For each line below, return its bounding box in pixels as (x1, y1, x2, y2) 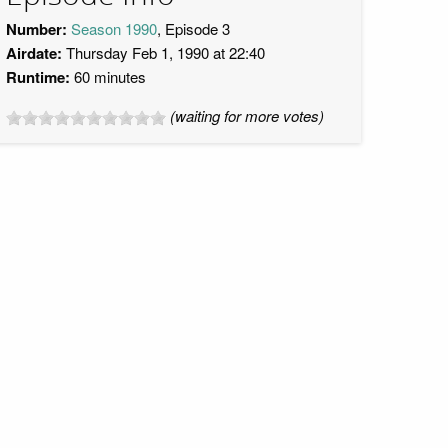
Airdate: (6, 42, 62, 64)
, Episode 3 (157, 18, 230, 39)
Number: (6, 18, 67, 40)
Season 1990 (71, 18, 157, 39)
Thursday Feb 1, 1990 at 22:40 (62, 42, 265, 63)
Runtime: (6, 66, 70, 88)
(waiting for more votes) (170, 105, 324, 126)
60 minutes (70, 66, 146, 87)
